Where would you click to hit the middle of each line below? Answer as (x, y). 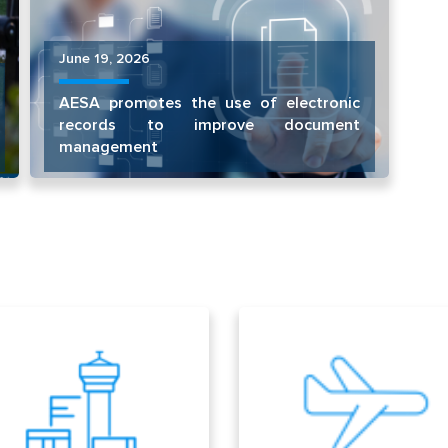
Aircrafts (289, 340)
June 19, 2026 (105, 58)
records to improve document (210, 124)
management (109, 146)
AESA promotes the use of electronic (210, 102)
